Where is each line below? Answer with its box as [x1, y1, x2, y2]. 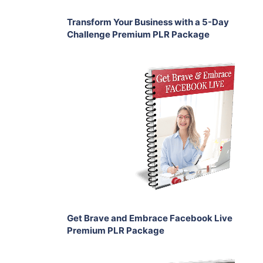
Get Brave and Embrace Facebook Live [67, 213, 232, 224]
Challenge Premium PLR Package [67, 29, 210, 40]
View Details [156, 127, 213, 141]
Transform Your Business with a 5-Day [67, 16, 229, 28]
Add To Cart [167, 80, 217, 93]
